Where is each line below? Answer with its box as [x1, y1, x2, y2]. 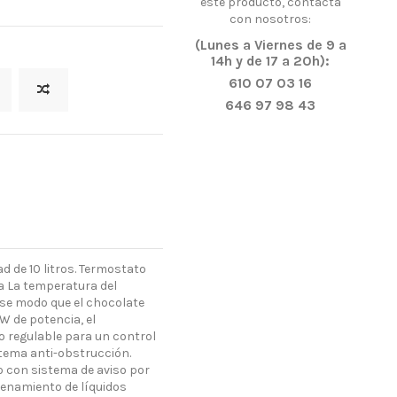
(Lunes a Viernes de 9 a [194, 37, 346, 53]
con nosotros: [230, 11, 312, 27]
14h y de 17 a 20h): [211, 53, 331, 69]
